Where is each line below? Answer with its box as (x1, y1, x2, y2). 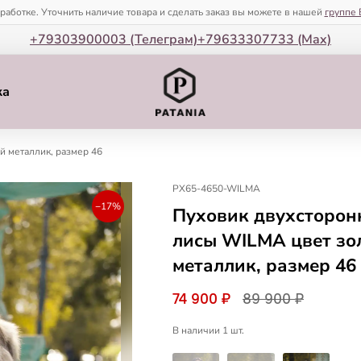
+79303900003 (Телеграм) (30, 31, 197, 48)
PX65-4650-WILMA (172, 182, 260, 195)
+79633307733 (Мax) (197, 31, 331, 48)
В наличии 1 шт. (172, 324, 244, 337)
